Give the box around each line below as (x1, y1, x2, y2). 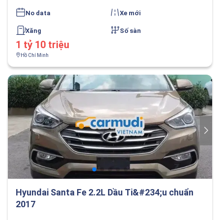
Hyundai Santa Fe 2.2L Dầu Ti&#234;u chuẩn (16, 187, 193, 197)
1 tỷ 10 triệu (16, 39, 69, 51)
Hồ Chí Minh (21, 53, 49, 58)
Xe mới (120, 9, 141, 17)
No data (26, 9, 51, 17)
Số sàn (120, 27, 141, 34)
